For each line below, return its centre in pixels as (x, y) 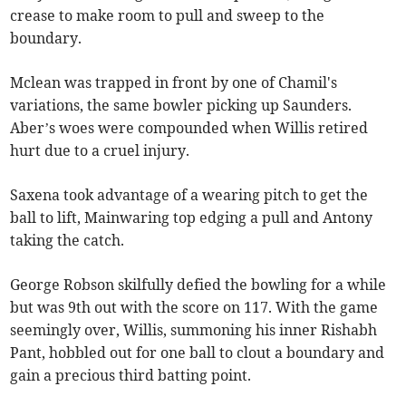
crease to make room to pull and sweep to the (168, 15)
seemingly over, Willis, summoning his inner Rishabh (194, 329)
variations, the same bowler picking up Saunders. (181, 105)
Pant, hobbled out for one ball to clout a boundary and (198, 352)
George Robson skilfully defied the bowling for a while (198, 284)
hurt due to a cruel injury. (100, 150)
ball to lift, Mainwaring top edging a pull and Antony (192, 217)
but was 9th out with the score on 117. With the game (194, 307)
